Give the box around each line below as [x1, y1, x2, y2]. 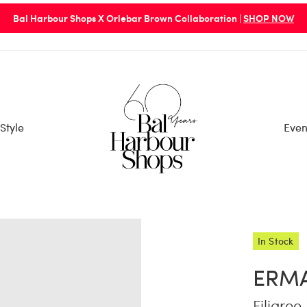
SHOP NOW [243, 11, 294, 25]
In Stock [257, 234, 294, 247]
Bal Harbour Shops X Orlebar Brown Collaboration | [13, 11, 243, 25]
